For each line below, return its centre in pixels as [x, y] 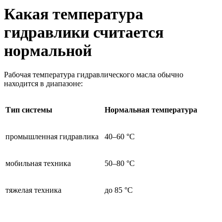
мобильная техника [38, 164]
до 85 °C [119, 190]
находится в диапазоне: [43, 84]
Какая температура [74, 14]
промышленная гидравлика [54, 137]
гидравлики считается [84, 32]
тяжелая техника [33, 190]
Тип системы [29, 110]
